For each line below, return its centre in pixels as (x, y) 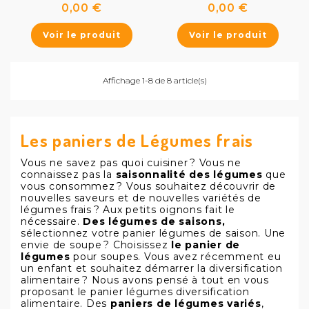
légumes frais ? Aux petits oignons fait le (128, 210)
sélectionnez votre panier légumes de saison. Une (153, 233)
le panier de (206, 245)
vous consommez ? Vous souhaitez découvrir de (149, 186)
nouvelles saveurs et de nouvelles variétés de (141, 198)
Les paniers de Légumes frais (137, 140)
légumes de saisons (165, 221)
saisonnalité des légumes (191, 175)
